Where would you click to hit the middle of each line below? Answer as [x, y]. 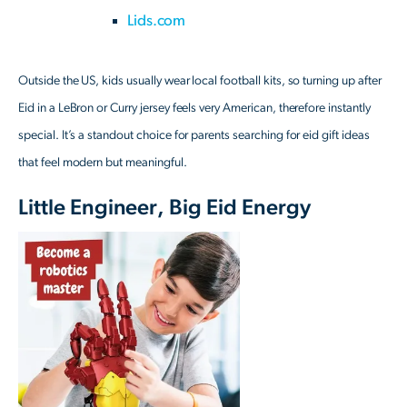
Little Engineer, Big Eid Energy [164, 208]
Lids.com [157, 21]
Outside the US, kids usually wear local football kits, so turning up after [200, 81]
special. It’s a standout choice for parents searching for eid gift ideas [194, 136]
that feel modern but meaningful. [103, 163]
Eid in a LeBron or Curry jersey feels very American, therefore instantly [194, 109]
